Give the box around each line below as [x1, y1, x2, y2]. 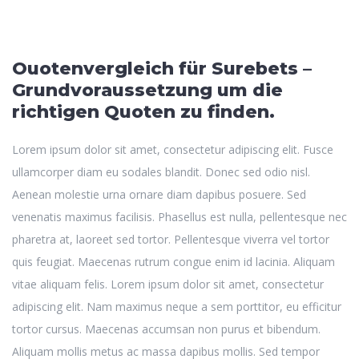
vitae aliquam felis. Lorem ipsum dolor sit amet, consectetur [12, 276, 324, 292]
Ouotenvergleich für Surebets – [12, 57, 312, 79]
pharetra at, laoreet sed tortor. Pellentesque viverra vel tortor [12, 231, 329, 247]
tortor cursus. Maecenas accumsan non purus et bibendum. [12, 321, 321, 337]
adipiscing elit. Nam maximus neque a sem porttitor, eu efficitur [12, 298, 341, 314]
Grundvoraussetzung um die [12, 79, 283, 101]
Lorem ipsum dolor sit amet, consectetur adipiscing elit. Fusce [12, 141, 333, 157]
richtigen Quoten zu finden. [12, 100, 275, 123]
